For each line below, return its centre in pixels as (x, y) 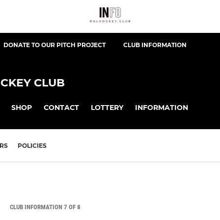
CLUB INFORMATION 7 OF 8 (45, 207)
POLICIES (32, 146)
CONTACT (61, 107)
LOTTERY (107, 107)
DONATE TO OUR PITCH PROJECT (55, 45)
